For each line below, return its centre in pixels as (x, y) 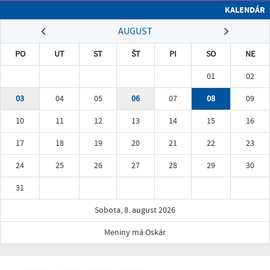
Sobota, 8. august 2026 (135, 210)
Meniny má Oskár (135, 232)
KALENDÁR (245, 9)
